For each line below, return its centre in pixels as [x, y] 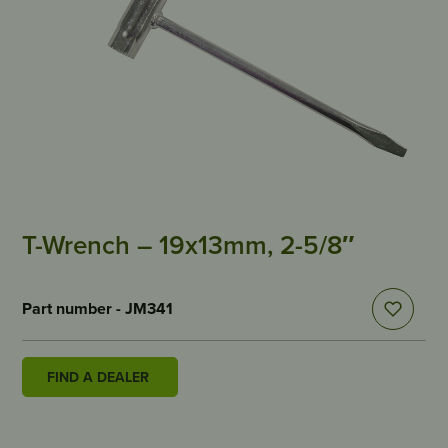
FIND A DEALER [98, 377]
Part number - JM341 [98, 309]
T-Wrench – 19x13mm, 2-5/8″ [188, 245]
